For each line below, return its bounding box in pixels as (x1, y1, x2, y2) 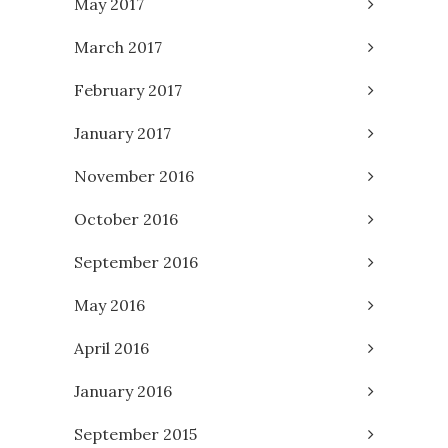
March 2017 (74, 37, 162, 58)
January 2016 (74, 381, 172, 402)
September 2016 (74, 252, 198, 273)
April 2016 (74, 338, 149, 359)
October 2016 (74, 209, 178, 230)
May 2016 (74, 295, 145, 316)
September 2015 (74, 424, 197, 445)
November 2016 (74, 166, 194, 187)
